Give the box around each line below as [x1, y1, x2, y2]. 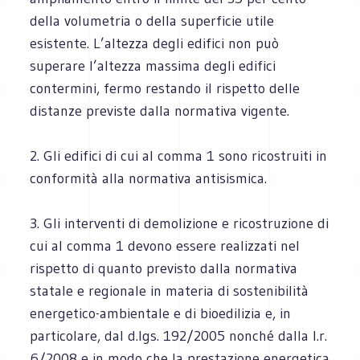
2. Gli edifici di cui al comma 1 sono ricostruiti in [30, 146, 328, 165]
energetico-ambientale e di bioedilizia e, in [30, 304, 292, 322]
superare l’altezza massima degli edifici [30, 56, 276, 75]
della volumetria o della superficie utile [30, 11, 275, 30]
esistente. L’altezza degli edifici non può [30, 34, 280, 52]
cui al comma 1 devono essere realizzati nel [30, 236, 301, 255]
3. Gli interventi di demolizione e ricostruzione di [30, 214, 329, 232]
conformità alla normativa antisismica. [30, 169, 268, 187]
